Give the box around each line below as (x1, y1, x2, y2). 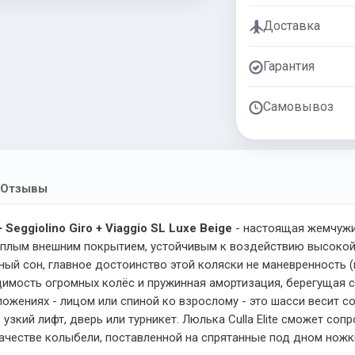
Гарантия (262, 59, 315, 74)
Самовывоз (262, 99, 334, 114)
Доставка (262, 18, 320, 33)
